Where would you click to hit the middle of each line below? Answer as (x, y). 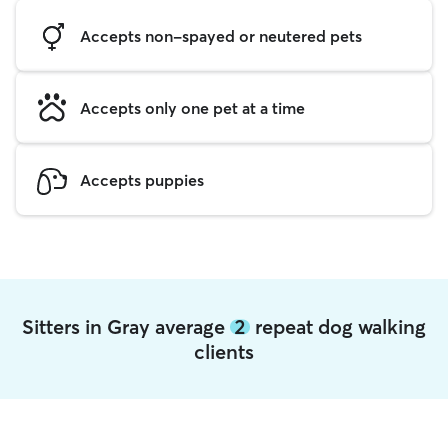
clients (224, 351)
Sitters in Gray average (126, 326)
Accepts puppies (142, 179)
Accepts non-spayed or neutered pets (221, 35)
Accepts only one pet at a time (192, 107)
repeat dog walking (338, 326)
